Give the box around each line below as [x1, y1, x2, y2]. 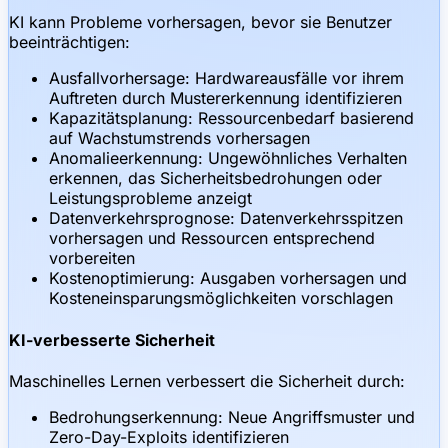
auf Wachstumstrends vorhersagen [49, 128, 310, 149]
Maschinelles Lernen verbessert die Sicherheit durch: [9, 370, 405, 391]
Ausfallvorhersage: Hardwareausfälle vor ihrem [49, 68, 404, 89]
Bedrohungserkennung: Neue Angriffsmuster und [49, 406, 415, 427]
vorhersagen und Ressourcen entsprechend [49, 228, 375, 249]
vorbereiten [49, 248, 135, 269]
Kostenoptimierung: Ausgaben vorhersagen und [49, 268, 407, 289]
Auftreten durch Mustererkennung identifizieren [49, 88, 402, 109]
